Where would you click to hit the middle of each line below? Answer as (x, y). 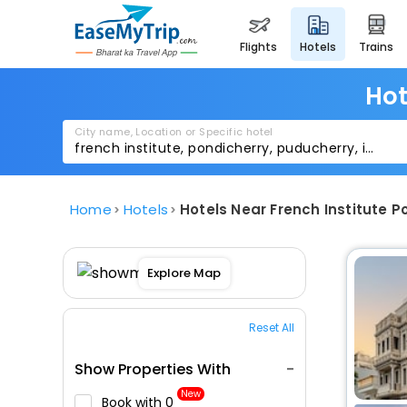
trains (380, 47)
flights (261, 47)
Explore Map (184, 273)
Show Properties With (153, 369)
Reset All (271, 328)
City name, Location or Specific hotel (174, 132)
